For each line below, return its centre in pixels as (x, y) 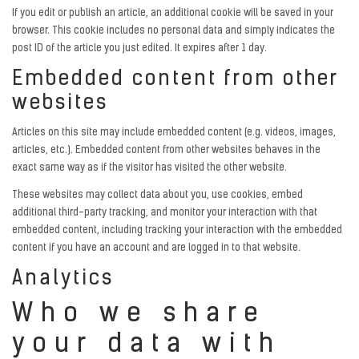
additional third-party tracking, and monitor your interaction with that (165, 214)
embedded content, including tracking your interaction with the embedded (177, 231)
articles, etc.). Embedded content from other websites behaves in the (166, 150)
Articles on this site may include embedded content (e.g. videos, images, (174, 133)
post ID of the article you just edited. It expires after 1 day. (139, 49)
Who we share (139, 315)
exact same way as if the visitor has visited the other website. (149, 168)
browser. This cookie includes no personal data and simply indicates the (173, 32)
